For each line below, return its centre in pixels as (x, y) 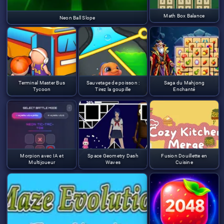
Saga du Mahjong (184, 82)
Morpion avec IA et (42, 156)
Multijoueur (42, 162)
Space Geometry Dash (113, 156)
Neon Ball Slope (77, 18)
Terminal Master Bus (42, 82)
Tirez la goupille (113, 89)
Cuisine (184, 162)
